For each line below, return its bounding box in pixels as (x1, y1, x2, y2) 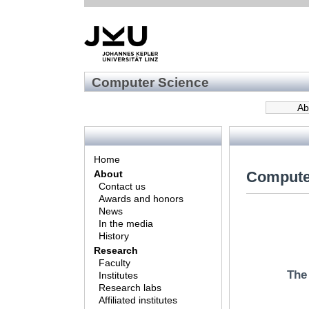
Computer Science (91, 74, 209, 90)
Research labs (99, 282, 162, 293)
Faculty (99, 257, 131, 268)
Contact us (99, 181, 146, 192)
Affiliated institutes (99, 295, 178, 306)
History (99, 230, 130, 241)
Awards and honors (99, 193, 184, 204)
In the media (99, 218, 154, 229)
